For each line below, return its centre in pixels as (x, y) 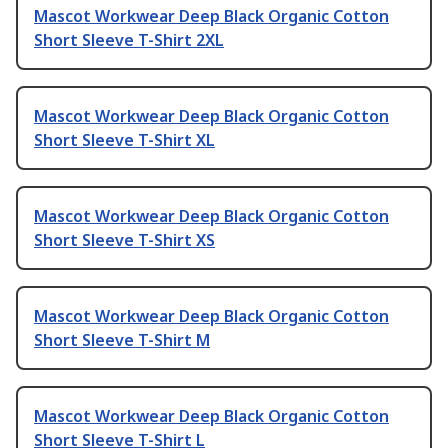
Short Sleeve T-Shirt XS (124, 240)
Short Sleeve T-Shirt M (122, 340)
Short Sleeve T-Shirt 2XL (129, 40)
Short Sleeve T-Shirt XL (124, 140)
